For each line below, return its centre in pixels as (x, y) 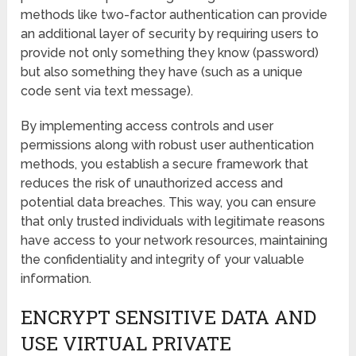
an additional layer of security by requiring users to (170, 33)
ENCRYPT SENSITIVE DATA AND (169, 317)
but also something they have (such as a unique (162, 72)
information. (56, 278)
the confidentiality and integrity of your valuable (163, 259)
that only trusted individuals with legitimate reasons (173, 221)
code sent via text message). (107, 91)
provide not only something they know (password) (170, 52)
